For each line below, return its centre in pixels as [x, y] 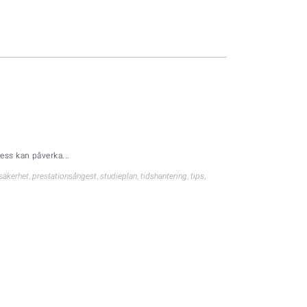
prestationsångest [64, 176]
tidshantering [164, 176]
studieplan [119, 176]
